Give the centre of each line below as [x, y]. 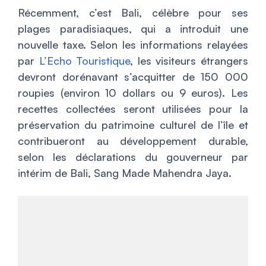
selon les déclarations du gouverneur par [133, 157]
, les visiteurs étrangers [189, 61]
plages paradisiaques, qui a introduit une [133, 29]
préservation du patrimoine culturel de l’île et [133, 125]
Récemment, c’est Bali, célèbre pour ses [133, 13]
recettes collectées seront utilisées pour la [133, 109]
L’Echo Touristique [85, 61]
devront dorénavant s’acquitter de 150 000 [133, 77]
